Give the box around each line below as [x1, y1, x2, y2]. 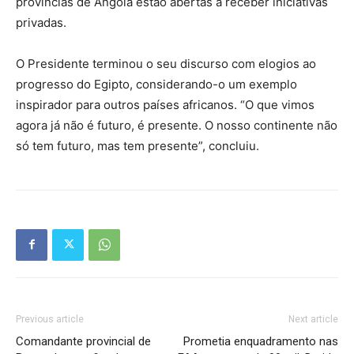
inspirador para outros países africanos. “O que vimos [16, 96, 314, 112]
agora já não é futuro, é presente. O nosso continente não [16, 117, 337, 133]
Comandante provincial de [16, 333, 151, 348]
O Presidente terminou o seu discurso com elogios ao [16, 55, 316, 71]
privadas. [16, 14, 66, 30]
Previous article [16, 313, 84, 325]
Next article [288, 313, 338, 325]
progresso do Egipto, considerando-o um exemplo [16, 76, 297, 92]
